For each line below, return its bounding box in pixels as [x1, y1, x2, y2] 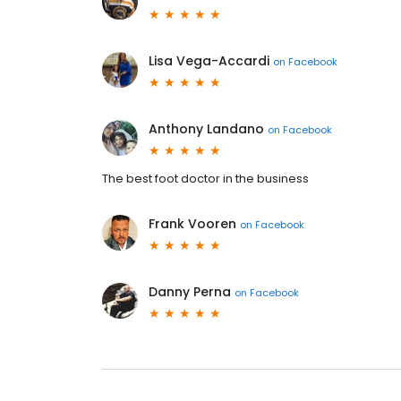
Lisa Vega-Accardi [149, 52, 269, 71]
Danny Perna [149, 283, 231, 302]
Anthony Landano [149, 120, 264, 139]
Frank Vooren [149, 215, 236, 234]
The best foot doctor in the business [102, 170, 309, 188]
